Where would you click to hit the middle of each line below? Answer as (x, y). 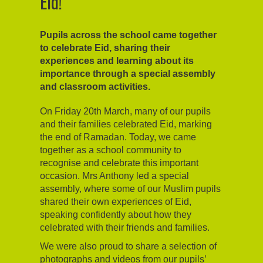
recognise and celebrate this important (119, 163)
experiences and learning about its (117, 60)
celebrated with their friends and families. (126, 227)
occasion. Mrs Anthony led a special (114, 176)
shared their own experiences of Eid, (116, 201)
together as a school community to (111, 150)
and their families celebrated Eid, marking (126, 124)
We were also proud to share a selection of (128, 246)
